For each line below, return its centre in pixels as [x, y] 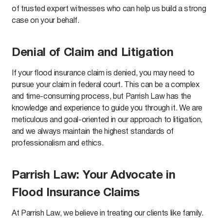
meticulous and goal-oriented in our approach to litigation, [107, 120]
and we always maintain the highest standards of [93, 132]
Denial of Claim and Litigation [93, 53]
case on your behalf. [46, 21]
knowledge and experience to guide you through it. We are [107, 109]
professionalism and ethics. [59, 144]
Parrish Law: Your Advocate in [94, 176]
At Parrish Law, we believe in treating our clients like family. [108, 214]
